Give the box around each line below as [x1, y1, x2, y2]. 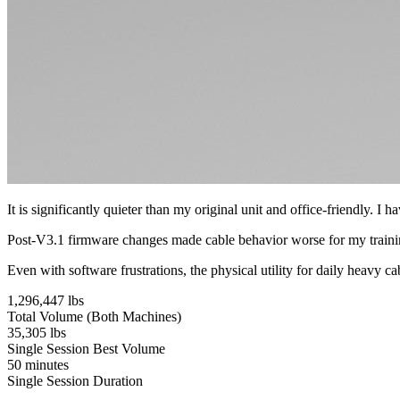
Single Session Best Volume [7, 340, 165, 356]
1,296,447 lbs [7, 292, 84, 308]
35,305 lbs [7, 324, 66, 340]
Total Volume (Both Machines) [7, 308, 181, 324]
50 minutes [7, 356, 69, 372]
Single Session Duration [7, 372, 143, 388]
